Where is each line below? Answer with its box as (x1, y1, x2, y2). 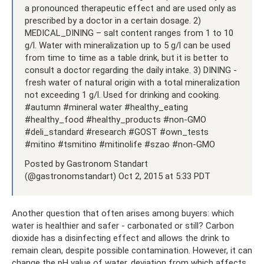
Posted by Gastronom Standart (25, 158, 148, 169)
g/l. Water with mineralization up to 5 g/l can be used (25, 39, 230, 51)
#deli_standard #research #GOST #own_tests (25, 126, 209, 137)
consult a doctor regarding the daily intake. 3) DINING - (25, 64, 237, 75)
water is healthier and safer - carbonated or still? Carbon (12, 220, 234, 231)
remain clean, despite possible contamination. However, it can (12, 245, 252, 256)
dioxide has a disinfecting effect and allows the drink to (12, 232, 230, 243)
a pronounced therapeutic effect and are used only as (25, 2, 236, 14)
